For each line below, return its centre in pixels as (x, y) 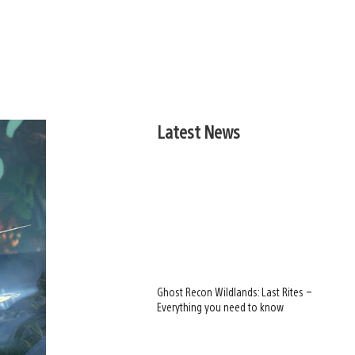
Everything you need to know (221, 307)
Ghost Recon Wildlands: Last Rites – (235, 292)
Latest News (199, 131)
